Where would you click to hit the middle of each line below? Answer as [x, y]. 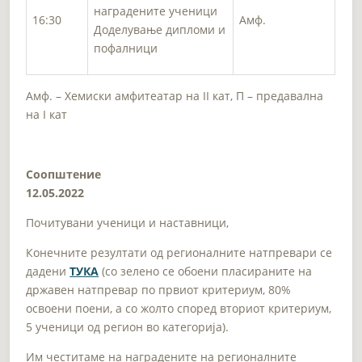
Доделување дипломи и [160, 29]
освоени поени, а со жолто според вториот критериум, [179, 308]
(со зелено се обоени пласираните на [206, 271]
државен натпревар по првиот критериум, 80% [159, 289]
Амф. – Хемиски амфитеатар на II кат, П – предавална [175, 95]
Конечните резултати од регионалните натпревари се [179, 252]
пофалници [126, 48]
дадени [48, 271]
